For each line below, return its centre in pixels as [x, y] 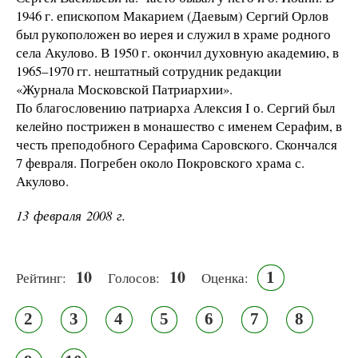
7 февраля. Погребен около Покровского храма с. [160, 162]
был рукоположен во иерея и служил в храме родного [173, 34]
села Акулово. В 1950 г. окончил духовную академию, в [177, 52]
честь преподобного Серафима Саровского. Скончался [177, 144]
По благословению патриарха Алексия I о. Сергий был [175, 107]
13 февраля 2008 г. [71, 215]
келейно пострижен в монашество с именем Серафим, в [179, 125]
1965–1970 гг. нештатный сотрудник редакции [149, 70]
